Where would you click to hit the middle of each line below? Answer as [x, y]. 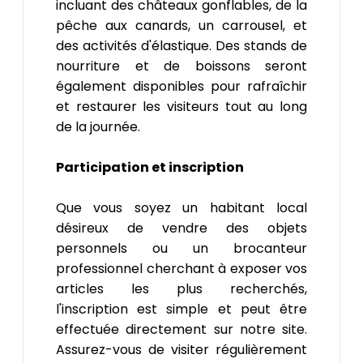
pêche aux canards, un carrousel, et [181, 26]
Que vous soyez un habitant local [181, 208]
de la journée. [98, 127]
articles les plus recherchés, [181, 289]
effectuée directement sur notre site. [181, 330]
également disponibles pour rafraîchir [181, 87]
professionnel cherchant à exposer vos [181, 269]
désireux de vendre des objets [181, 228]
